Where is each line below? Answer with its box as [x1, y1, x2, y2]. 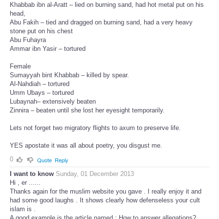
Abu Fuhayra [10, 36, 46, 44]
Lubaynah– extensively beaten [10, 98, 96, 106]
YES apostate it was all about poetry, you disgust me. [10, 142, 162, 150]
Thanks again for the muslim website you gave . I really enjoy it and [10, 187, 201, 195]
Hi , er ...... [10, 178, 41, 186]
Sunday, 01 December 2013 [56, 170, 134, 177]
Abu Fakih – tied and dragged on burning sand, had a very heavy [10, 19, 193, 26]
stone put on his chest [10, 27, 73, 35]
